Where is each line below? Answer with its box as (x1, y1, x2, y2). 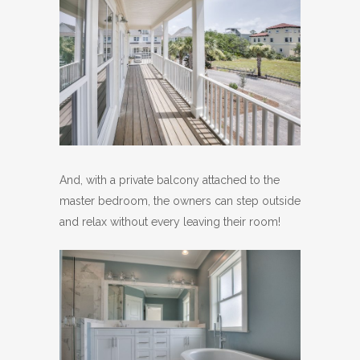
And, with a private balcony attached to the (59, 174, 280, 187)
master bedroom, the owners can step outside (59, 194, 301, 208)
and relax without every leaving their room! (59, 215, 280, 229)
